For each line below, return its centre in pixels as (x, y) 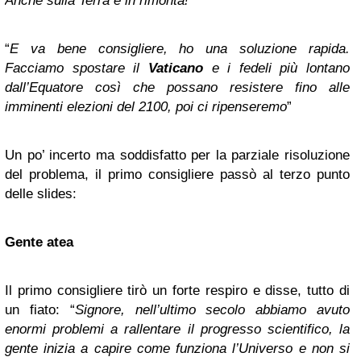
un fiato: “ (40, 310)
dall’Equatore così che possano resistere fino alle (177, 87)
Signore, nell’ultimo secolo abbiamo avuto (212, 310)
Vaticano (175, 68)
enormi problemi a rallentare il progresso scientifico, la (177, 329)
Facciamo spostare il (77, 68)
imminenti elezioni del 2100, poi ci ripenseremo (146, 107)
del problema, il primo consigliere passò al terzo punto (177, 174)
